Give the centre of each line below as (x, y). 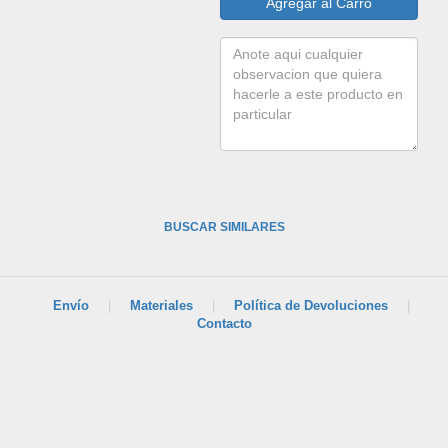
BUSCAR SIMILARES (224, 227)
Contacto (224, 323)
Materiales (161, 305)
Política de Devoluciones (311, 305)
